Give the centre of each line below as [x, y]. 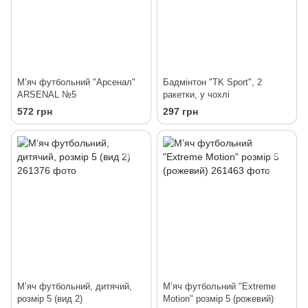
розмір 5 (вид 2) [50, 298]
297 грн [180, 111]
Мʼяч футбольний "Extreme [219, 286]
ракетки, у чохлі [196, 94]
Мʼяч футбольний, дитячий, [75, 286]
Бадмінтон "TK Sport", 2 [212, 82]
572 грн [35, 111]
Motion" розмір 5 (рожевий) [218, 298]
